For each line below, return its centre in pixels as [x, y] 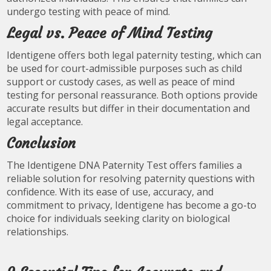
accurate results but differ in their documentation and [129, 108]
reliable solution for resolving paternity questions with [131, 178]
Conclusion [41, 143]
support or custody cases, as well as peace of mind [121, 82]
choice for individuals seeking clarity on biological [119, 218]
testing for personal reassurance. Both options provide [132, 95]
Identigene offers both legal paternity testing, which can [134, 55]
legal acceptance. [45, 122]
